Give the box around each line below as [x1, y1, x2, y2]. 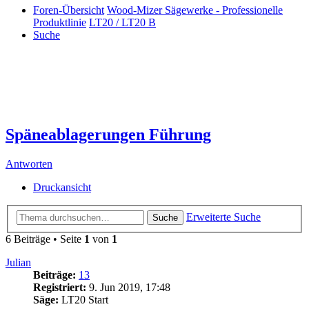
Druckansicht [33, 181, 91, 194]
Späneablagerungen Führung [6, 126, 211, 144]
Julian [6, 256, 31, 268]
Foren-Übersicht [33, 4, 104, 17]
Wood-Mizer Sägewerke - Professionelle [107, 4, 283, 17]
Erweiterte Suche [186, 210, 261, 223]
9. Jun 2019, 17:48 [86, 281, 170, 293]
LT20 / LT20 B [89, 17, 156, 29]
